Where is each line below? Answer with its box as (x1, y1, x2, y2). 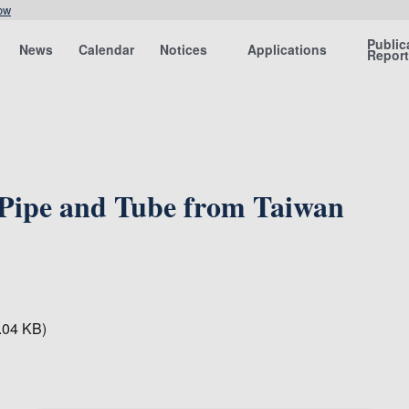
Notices (160, 40, 208, 58)
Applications (247, 40, 328, 58)
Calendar (79, 40, 135, 58)
